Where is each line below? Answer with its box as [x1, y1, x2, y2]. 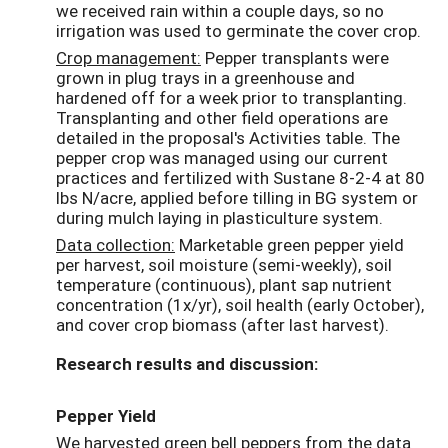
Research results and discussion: [56, 351, 318, 375]
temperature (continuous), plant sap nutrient [56, 272, 392, 296]
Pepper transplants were [205, 46, 389, 70]
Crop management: [56, 46, 201, 70]
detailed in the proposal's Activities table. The [56, 126, 400, 150]
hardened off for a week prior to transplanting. [56, 86, 407, 110]
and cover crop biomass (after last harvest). [56, 312, 389, 336]
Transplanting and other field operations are [56, 106, 388, 130]
